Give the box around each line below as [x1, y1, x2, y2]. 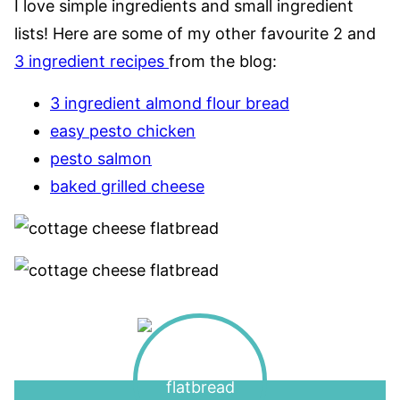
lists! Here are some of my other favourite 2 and [14, 23, 376, 43]
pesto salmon [50, 148, 152, 168]
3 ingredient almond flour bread [50, 93, 289, 112]
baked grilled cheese [50, 176, 204, 196]
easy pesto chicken [50, 121, 196, 140]
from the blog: [169, 51, 277, 71]
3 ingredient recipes [14, 51, 169, 71]
